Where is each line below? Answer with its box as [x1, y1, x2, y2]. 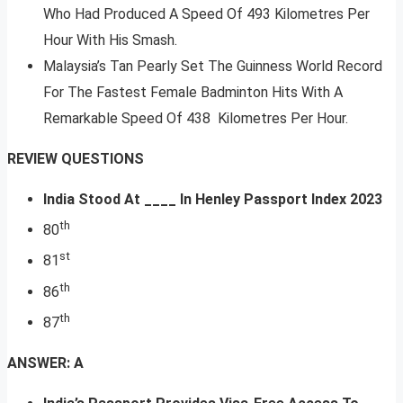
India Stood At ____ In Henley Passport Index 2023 [43, 191, 382, 209]
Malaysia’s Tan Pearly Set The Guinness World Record [43, 58, 382, 76]
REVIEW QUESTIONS [7, 150, 144, 168]
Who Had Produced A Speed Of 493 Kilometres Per [43, 5, 370, 23]
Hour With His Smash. [43, 31, 177, 49]
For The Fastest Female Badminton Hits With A [43, 84, 343, 102]
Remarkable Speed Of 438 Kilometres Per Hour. [43, 110, 348, 128]
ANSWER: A [7, 354, 84, 372]
